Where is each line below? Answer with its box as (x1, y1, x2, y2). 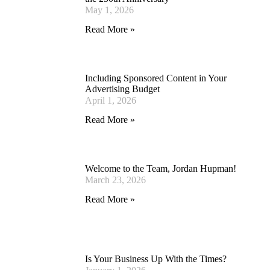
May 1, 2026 (85, 4, 134, 15)
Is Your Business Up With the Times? (85, 253, 227, 264)
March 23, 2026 (85, 174, 146, 185)
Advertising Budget (85, 83, 160, 94)
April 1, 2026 (85, 95, 136, 105)
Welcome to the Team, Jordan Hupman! (85, 163, 236, 174)
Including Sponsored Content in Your (85, 72, 227, 83)
